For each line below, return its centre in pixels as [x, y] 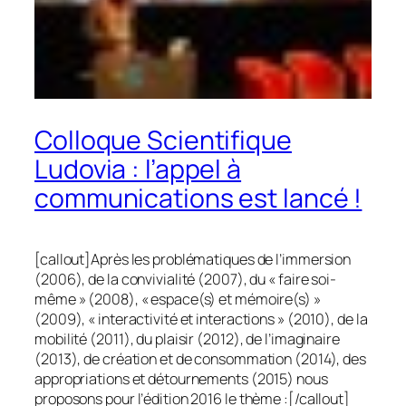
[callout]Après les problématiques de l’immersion [193, 259]
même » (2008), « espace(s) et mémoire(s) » [178, 299]
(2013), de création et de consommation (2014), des [200, 358]
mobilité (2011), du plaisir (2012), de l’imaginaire [187, 338]
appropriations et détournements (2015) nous [181, 378]
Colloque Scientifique [163, 140]
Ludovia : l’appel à [138, 169]
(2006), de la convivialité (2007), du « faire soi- [185, 279]
